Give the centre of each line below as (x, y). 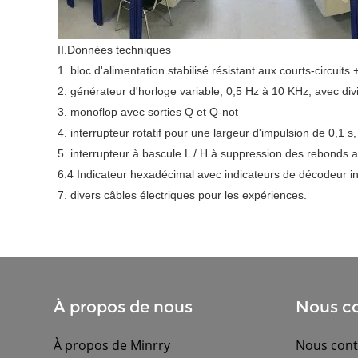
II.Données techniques (114, 50)
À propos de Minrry (112, 346)
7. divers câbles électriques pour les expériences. (182, 195)
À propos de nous (123, 307)
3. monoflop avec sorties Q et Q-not (148, 112)
